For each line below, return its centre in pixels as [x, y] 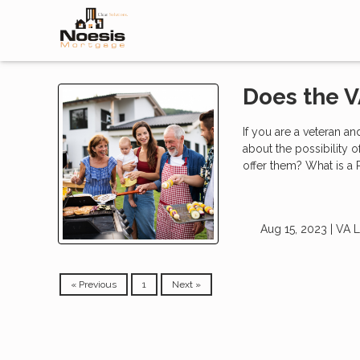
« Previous [94, 284]
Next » [186, 284]
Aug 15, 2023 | [296, 229]
